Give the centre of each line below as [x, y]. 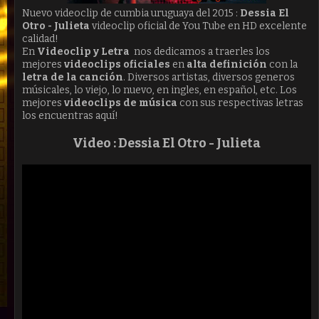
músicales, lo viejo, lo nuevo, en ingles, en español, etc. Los [159, 90]
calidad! [40, 39]
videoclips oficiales [117, 64]
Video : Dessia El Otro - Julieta [167, 143]
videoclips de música [121, 103]
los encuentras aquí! [71, 116]
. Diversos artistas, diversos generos [209, 77]
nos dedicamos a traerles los [200, 52]
